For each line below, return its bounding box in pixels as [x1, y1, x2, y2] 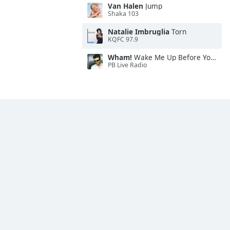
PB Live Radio [108, 61, 147, 70]
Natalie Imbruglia [108, 27, 169, 36]
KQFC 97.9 [108, 35, 138, 44]
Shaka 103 [108, 9, 139, 18]
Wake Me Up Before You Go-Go [132, 52, 210, 62]
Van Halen [108, 1, 143, 11]
